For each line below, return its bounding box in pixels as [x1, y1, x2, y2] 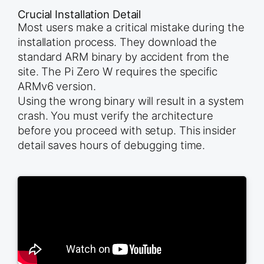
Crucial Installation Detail [18, 8, 141, 21]
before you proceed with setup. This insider [18, 124, 236, 137]
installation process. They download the [18, 35, 217, 49]
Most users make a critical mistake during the [18, 21, 245, 34]
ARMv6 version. [18, 80, 96, 93]
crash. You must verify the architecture [18, 109, 214, 123]
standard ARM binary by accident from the [18, 50, 229, 64]
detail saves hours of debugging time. [18, 138, 206, 152]
